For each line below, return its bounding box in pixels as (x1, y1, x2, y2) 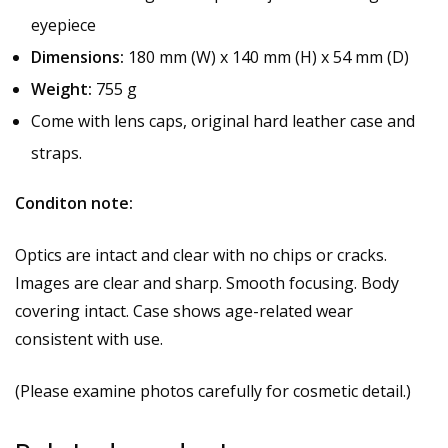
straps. (31, 142, 82, 165)
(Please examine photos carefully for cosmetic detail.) (15, 380, 411, 403)
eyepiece (31, 14, 96, 37)
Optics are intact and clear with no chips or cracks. (15, 244, 387, 267)
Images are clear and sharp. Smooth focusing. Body (15, 272, 399, 295)
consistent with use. (15, 328, 163, 351)
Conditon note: (15, 192, 133, 215)
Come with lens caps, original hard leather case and (31, 110, 415, 133)
